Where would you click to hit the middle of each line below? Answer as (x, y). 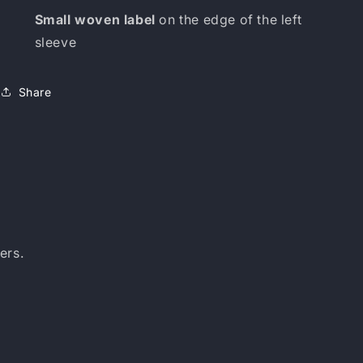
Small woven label (95, 19)
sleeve (56, 42)
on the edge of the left (228, 19)
